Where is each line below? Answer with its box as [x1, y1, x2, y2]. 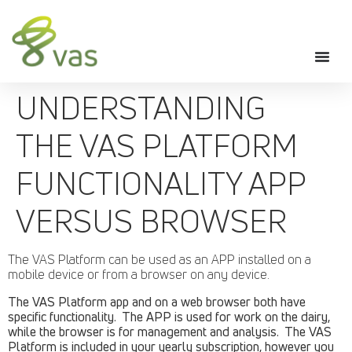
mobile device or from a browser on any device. [8, 265, 269, 283]
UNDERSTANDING [16, 86, 266, 129]
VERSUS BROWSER [16, 199, 287, 242]
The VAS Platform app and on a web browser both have [8, 292, 306, 310]
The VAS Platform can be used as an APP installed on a [8, 250, 311, 268]
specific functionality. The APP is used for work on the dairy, [8, 307, 330, 325]
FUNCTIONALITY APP [16, 161, 306, 204]
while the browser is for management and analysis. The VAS [8, 322, 332, 340]
